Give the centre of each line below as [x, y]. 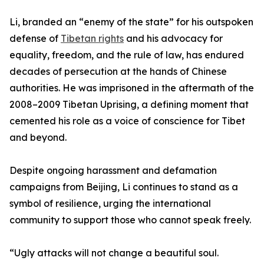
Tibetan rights [92, 39]
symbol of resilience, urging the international [110, 204]
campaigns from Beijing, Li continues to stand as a [124, 187]
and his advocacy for [173, 39]
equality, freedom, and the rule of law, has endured [127, 55]
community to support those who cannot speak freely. [130, 220]
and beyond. [38, 138]
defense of [35, 39]
